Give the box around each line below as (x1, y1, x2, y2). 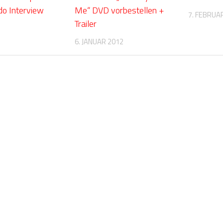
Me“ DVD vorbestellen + (74, 3, 164, 17)
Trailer (74, 16, 97, 30)
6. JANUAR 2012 (74, 35, 123, 47)
